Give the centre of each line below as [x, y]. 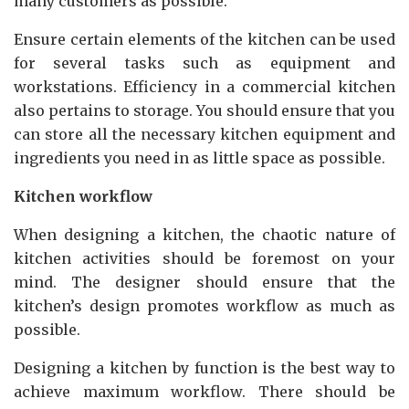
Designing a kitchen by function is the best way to [204, 367]
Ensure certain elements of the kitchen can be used [204, 39]
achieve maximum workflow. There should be [204, 391]
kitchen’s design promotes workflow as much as [204, 305]
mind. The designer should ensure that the [204, 282]
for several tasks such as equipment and [204, 63]
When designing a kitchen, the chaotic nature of [204, 234]
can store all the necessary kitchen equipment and [204, 134]
